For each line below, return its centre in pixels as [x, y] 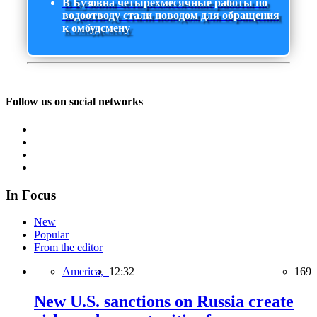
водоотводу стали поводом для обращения [171, 16]
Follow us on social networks [74, 101]
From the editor [68, 248]
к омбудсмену [96, 28]
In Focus [31, 195]
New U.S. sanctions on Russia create [164, 302]
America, [86, 272]
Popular [51, 235]
